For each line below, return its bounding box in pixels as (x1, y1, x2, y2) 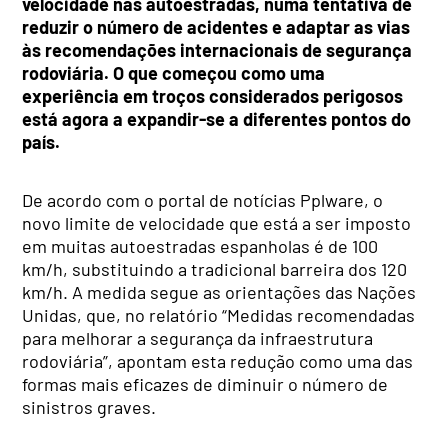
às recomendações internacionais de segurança (22, 38, 413, 61)
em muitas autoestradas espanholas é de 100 (22, 234, 379, 257)
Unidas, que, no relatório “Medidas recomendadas (22, 303, 416, 326)
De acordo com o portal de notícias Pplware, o (22, 188, 384, 211)
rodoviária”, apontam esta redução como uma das (22, 349, 414, 372)
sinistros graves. (22, 395, 157, 418)
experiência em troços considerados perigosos (22, 84, 404, 107)
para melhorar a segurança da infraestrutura (22, 326, 374, 349)
